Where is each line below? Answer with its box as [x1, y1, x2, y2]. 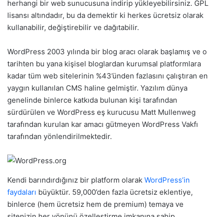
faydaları [7, 187, 36, 197]
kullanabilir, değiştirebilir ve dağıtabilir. [7, 22, 139, 32]
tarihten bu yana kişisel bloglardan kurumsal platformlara [7, 59, 201, 68]
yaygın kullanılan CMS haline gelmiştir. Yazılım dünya [7, 83, 187, 93]
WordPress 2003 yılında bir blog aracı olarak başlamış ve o [7, 46, 207, 56]
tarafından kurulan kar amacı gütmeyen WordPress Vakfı [7, 119, 198, 129]
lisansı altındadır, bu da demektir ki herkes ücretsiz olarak [7, 10, 203, 20]
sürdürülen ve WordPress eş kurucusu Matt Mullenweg [7, 107, 196, 117]
